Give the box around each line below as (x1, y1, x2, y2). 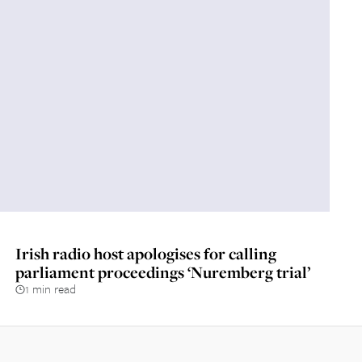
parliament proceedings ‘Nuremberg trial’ (15, 261, 310, 283)
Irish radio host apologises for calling (15, 242, 276, 264)
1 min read (24, 280, 76, 297)
